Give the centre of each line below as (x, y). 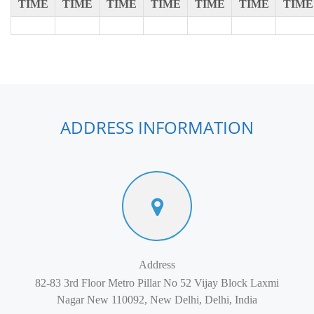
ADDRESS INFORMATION (157, 128)
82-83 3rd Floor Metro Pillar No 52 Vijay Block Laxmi (157, 283)
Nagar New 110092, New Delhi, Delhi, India (157, 300)
